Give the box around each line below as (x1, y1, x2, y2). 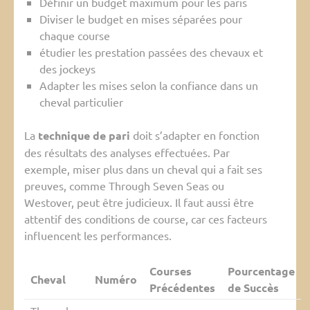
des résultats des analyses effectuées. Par (24, 145, 230, 160)
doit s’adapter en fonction (130, 128, 259, 143)
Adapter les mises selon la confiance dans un (39, 78, 258, 93)
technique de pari (38, 128, 130, 143)
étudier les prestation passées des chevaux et (39, 45, 263, 60)
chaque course (39, 28, 110, 43)
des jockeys (39, 62, 95, 76)
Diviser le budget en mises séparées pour (39, 12, 242, 26)
